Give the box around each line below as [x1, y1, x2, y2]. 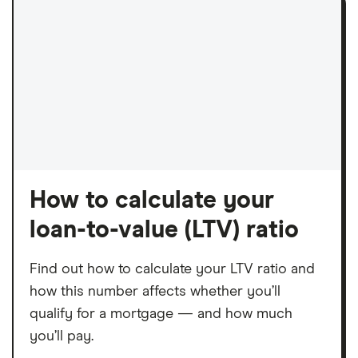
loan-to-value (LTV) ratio [30, 217, 299, 242]
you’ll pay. [30, 328, 93, 344]
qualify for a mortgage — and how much [30, 306, 292, 321]
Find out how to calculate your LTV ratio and [30, 261, 315, 276]
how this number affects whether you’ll [30, 284, 280, 299]
